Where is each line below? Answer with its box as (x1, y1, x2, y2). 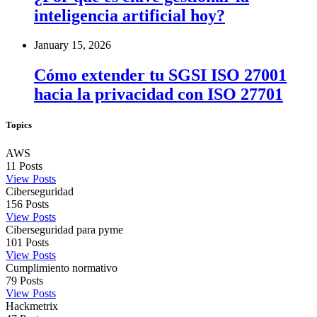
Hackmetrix (6, 299, 58, 312)
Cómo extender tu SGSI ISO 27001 (34, 66, 287, 85)
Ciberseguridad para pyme (6, 223, 123, 236)
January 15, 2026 (34, 39, 111, 52)
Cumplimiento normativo (6, 261, 117, 274)
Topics (6, 120, 32, 131)
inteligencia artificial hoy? (34, 6, 225, 25)
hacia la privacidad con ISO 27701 (34, 85, 283, 104)
